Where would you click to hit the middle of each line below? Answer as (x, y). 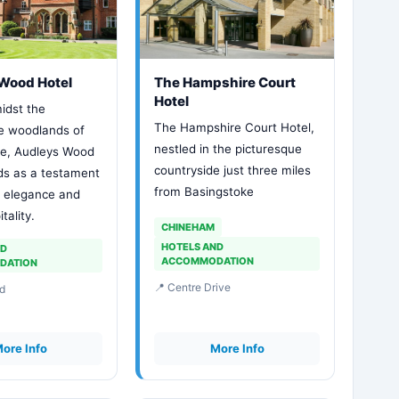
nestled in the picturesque (228, 149)
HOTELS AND (193, 247)
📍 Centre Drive (193, 287)
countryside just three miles (233, 170)
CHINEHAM (188, 227)
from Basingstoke (204, 191)
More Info (237, 348)
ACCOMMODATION (208, 261)
